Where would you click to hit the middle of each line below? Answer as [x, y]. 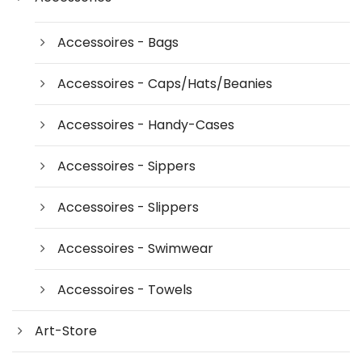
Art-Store [66, 330]
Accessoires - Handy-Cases [146, 124]
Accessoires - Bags [118, 42]
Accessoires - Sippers [126, 166]
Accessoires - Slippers [128, 207]
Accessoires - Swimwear [135, 248]
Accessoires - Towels [125, 289]
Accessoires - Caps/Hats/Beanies [165, 83]
